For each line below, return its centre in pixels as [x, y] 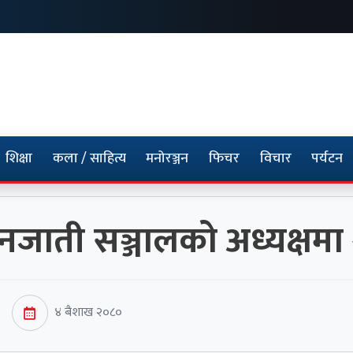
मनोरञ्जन [167, 159]
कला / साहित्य [89, 159]
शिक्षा [19, 159]
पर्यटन [327, 159]
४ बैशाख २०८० [89, 313]
